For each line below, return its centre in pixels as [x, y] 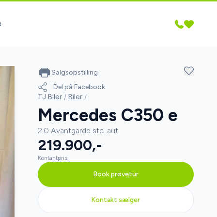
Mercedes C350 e [108, 115]
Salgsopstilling [74, 72]
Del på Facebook [79, 87]
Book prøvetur [116, 174]
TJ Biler [50, 97]
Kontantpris [52, 158]
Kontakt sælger [116, 200]
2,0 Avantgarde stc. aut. [78, 131]
